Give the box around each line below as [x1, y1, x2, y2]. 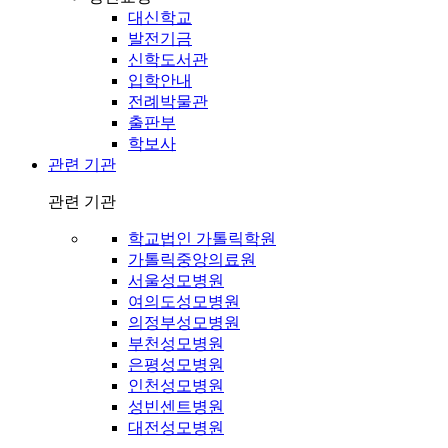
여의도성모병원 [128, 293, 240, 311]
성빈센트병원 [128, 398, 224, 416]
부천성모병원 [128, 335, 224, 353]
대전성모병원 [128, 419, 224, 437]
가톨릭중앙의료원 [128, 251, 256, 269]
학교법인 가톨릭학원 [128, 230, 276, 248]
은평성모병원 [128, 356, 224, 374]
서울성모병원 [128, 272, 224, 290]
